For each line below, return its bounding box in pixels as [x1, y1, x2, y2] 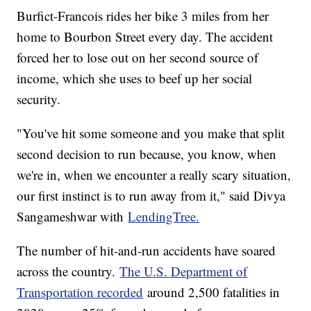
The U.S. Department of [119, 262, 248, 280]
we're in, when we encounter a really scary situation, [17, 165, 292, 183]
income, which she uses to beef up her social [17, 69, 253, 87]
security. [17, 90, 61, 108]
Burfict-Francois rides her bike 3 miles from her [17, 6, 269, 24]
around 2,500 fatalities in [143, 283, 280, 301]
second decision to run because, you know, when [17, 144, 277, 162]
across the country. [17, 262, 120, 280]
